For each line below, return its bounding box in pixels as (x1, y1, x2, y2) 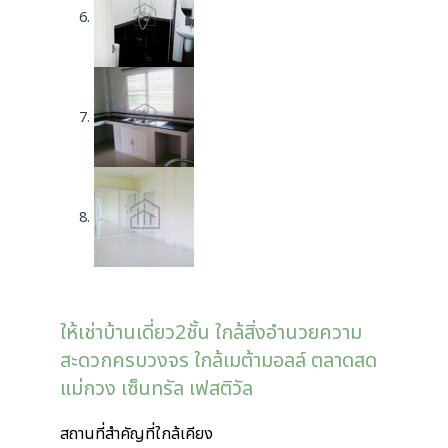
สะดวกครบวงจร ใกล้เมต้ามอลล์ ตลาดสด (60, 346, 377, 377)
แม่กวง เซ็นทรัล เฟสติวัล (60, 374, 253, 405)
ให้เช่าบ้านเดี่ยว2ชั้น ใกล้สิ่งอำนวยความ (60, 318, 362, 349)
